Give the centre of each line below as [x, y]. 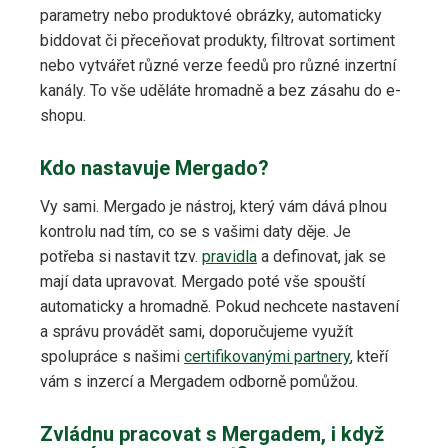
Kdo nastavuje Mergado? [154, 168]
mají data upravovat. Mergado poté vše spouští [202, 282]
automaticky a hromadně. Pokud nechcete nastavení [219, 307]
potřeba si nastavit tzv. [121, 257]
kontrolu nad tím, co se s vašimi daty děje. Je [195, 232]
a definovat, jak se [321, 257]
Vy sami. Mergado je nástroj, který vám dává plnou [213, 207]
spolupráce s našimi [112, 357]
